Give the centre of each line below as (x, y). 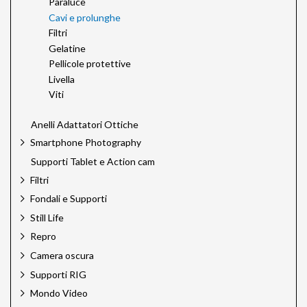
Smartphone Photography (86, 143)
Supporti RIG (58, 274)
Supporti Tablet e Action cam (93, 161)
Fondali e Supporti (69, 199)
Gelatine (67, 48)
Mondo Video (59, 293)
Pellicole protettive (90, 64)
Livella (62, 79)
